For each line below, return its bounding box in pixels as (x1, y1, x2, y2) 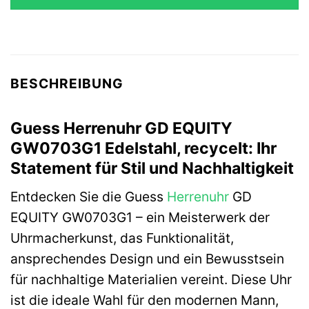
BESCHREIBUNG (10, 75, 123, 92)
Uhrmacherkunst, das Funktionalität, (10, 230, 234, 247)
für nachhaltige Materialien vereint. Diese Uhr (10, 271, 292, 288)
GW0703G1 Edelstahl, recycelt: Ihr (10, 138, 277, 158)
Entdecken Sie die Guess (10, 188, 167, 206)
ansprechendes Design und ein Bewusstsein (10, 250, 284, 268)
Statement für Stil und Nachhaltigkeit (10, 158, 294, 178)
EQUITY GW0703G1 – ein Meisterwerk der (10, 209, 270, 226)
